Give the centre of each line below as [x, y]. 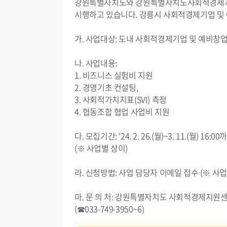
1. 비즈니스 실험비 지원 [114, 75]
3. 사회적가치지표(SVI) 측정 [121, 99]
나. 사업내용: [96, 63]
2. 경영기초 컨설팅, [106, 87]
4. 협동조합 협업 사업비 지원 [122, 111]
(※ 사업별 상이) [101, 148]
